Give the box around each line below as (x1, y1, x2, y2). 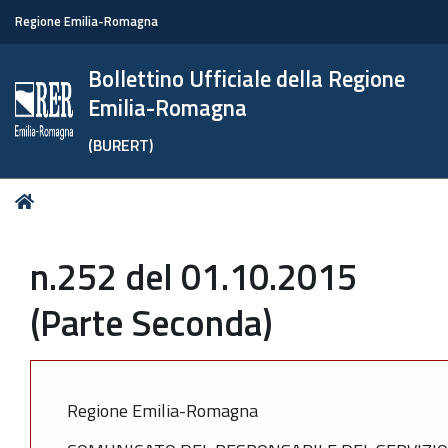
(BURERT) (88, 133, 154, 157)
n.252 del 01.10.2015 (30, 249, 357, 304)
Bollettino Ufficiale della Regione (88, 62, 406, 96)
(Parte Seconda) (30, 295, 273, 350)
